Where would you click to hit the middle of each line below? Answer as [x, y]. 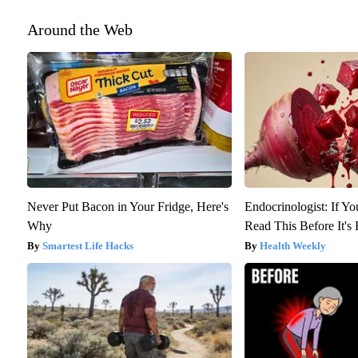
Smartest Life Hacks [88, 245]
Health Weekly [292, 245]
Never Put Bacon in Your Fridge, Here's [127, 206]
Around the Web [80, 29]
